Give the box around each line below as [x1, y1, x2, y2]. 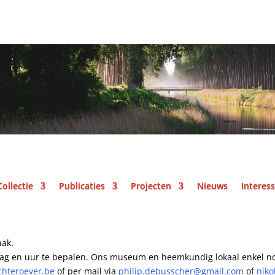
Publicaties [59, 179, 105, 192]
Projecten [131, 179, 171, 192]
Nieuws [197, 179, 228, 192]
